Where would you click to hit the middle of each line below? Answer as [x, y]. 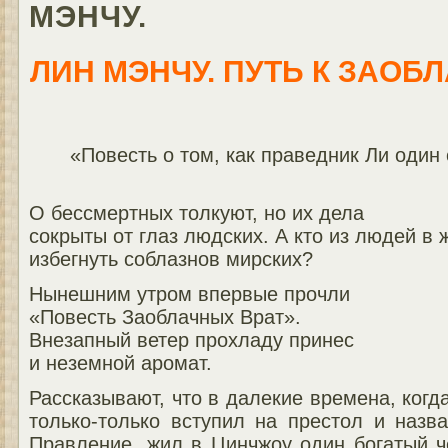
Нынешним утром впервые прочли [189, 293]
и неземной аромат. [120, 362]
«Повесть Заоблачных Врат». [165, 316]
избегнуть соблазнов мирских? [171, 258]
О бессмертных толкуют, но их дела [196, 212]
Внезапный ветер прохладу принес [191, 339]
